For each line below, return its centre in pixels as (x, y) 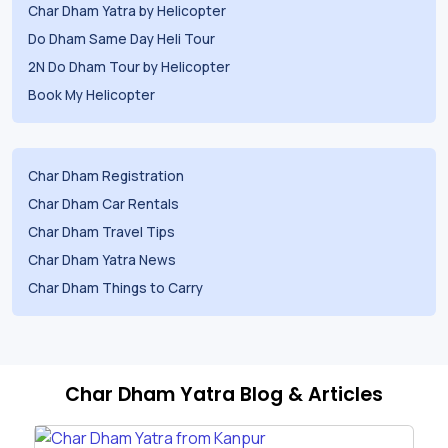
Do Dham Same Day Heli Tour (121, 38)
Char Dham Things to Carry (115, 287)
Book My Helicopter (93, 94)
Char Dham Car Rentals (103, 203)
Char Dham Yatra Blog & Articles (224, 394)
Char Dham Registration (106, 175)
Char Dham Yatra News (102, 259)
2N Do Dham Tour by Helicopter (129, 66)
